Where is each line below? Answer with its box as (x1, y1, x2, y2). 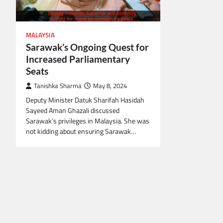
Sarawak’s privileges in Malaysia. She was (26, 115, 149, 127)
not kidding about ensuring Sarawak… (26, 126, 136, 137)
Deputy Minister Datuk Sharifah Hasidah (26, 95, 144, 106)
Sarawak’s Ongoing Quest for (26, 41, 149, 53)
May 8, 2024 (93, 81, 127, 91)
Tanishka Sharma (34, 81, 82, 91)
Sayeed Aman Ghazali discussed (26, 105, 119, 116)
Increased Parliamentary (26, 53, 130, 65)
